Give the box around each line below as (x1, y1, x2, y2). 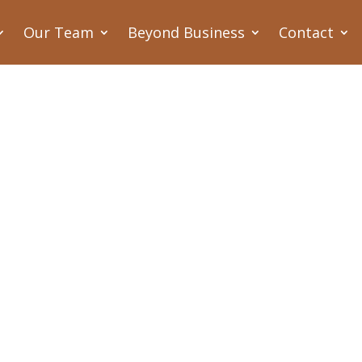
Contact (279, 23, 334, 42)
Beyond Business (128, 23, 245, 42)
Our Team (23, 23, 94, 42)
